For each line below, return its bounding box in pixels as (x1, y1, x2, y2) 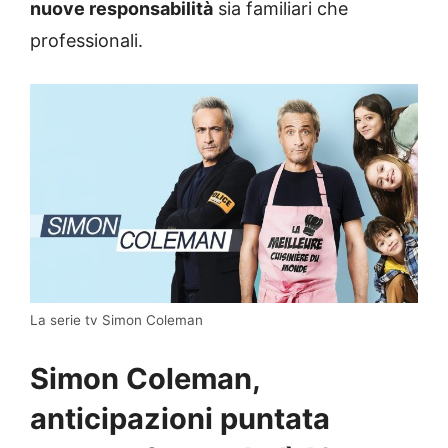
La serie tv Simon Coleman (30, 311, 203, 328)
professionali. (30, 30, 143, 52)
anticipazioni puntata (30, 400, 330, 436)
